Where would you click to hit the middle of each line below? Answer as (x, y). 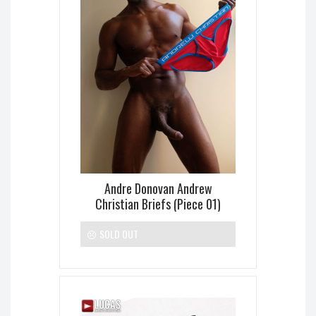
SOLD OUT (118, 234)
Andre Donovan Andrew (158, 189)
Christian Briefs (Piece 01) (158, 204)
